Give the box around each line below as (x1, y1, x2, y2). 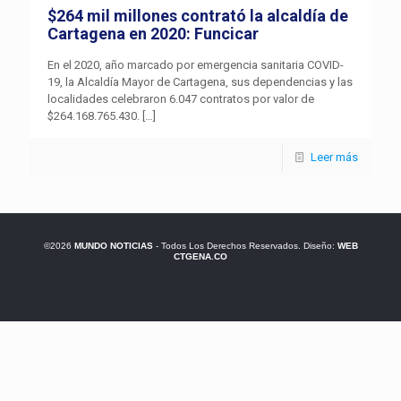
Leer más (311, 150, 358, 165)
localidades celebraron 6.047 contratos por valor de (47, 92, 314, 107)
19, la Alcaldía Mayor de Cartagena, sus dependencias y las (47, 75, 353, 90)
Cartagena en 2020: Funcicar (47, 24, 259, 44)
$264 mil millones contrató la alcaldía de (47, 6, 348, 26)
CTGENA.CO (174, 252, 227, 262)
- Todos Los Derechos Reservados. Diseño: (152, 241, 337, 252)
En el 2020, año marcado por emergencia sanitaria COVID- (47, 58, 344, 73)
